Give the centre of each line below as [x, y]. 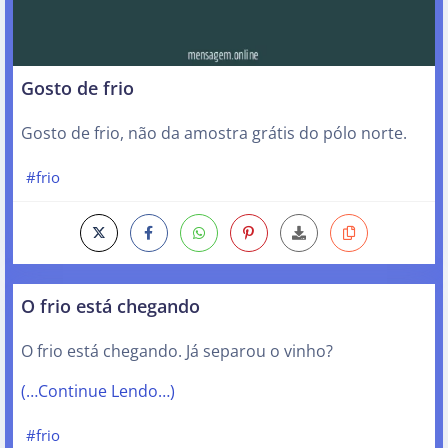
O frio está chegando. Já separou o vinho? [177, 350]
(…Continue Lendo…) [98, 390]
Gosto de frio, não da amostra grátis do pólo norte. [214, 133]
